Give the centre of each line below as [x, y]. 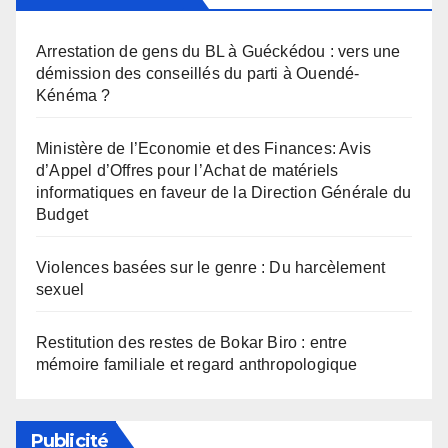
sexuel [60, 290]
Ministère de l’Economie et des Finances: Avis [204, 149]
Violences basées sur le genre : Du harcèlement [211, 268]
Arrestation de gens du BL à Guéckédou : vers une [218, 52]
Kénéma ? [73, 96]
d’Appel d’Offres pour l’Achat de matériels [187, 171]
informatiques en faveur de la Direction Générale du [224, 193]
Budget [62, 215]
